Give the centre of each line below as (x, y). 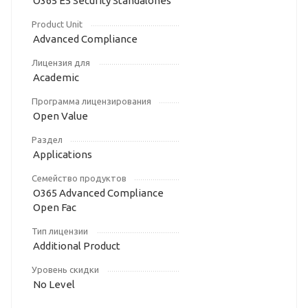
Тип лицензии (60, 231)
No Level (54, 284)
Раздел (47, 139)
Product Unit (57, 24)
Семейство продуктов (79, 178)
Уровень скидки (65, 269)
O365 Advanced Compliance (98, 192)
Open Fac (55, 207)
